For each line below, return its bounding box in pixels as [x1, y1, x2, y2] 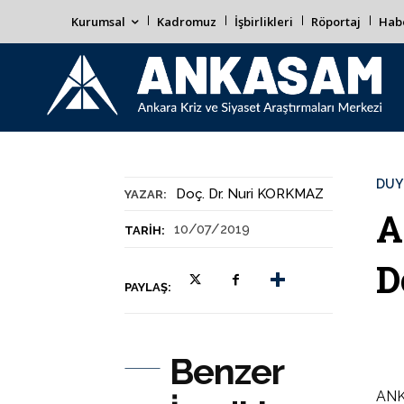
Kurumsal [71, 14, 125, 30]
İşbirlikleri [234, 14, 293, 30]
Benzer [170, 350, 283, 392]
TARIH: [124, 224, 165, 237]
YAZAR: [124, 188, 167, 201]
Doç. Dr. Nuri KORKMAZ [176, 186, 324, 202]
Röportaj [311, 14, 361, 30]
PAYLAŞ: [124, 280, 171, 294]
